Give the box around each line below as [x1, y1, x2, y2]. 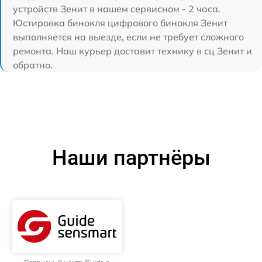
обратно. [13, 59, 53, 71]
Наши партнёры [51, 146, 211, 170]
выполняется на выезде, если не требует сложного [13, 31, 244, 43]
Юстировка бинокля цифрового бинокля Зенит [13, 17, 227, 29]
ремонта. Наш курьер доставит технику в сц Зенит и [13, 45, 252, 57]
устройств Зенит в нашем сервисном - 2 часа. [13, 3, 220, 15]
